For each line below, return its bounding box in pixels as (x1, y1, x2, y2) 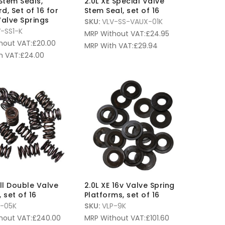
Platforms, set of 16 (84, 190, 160, 200)
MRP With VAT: (84, 41, 134, 51)
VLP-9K (101, 201, 126, 211)
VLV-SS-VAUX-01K (101, 17, 163, 27)
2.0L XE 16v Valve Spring (84, 180, 175, 191)
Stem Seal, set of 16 (84, 6, 160, 16)
